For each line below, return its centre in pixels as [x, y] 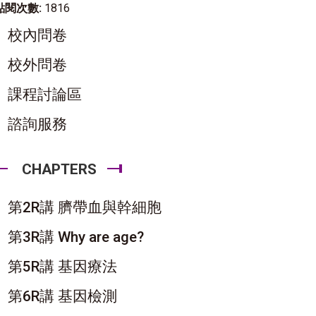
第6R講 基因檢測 [62, 296]
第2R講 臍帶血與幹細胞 [85, 207]
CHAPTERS [59, 169]
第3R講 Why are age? [76, 237]
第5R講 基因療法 [62, 267]
